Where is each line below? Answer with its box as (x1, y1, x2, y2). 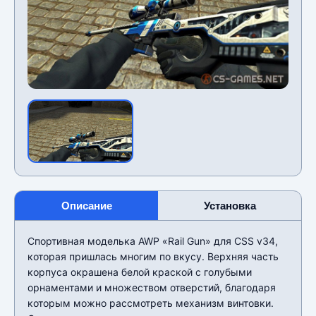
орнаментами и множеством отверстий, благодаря (28, 281, 276, 293)
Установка (203, 199, 256, 212)
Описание (61, 199, 112, 212)
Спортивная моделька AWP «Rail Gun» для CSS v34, (28, 234, 278, 247)
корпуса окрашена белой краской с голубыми (28, 265, 252, 278)
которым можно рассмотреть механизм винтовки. (28, 296, 274, 309)
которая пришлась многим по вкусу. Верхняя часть (28, 250, 279, 262)
